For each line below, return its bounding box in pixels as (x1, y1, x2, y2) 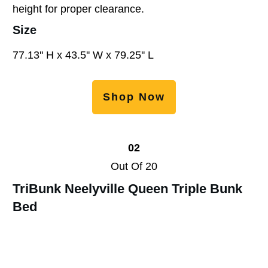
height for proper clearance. (13, 2, 144, 15)
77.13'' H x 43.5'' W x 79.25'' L (13, 48, 154, 61)
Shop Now (103, 90, 165, 103)
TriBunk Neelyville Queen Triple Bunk (13, 181, 242, 196)
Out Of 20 (111, 160, 157, 172)
